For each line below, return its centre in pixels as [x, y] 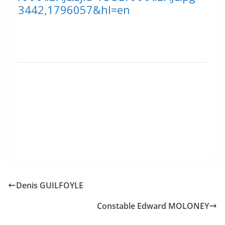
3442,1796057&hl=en [74, 10]
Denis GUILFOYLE [50, 186]
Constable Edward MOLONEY [153, 206]
